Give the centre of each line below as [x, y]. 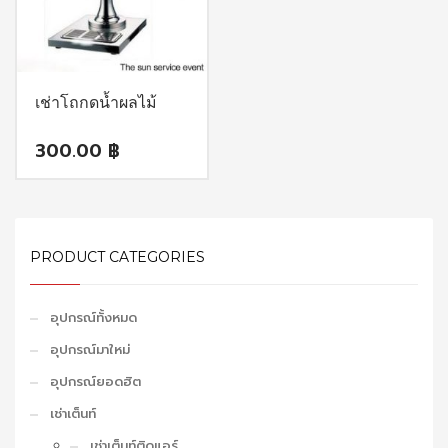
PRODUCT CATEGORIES [117, 257]
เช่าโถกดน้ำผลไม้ [96, 101]
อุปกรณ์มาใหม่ [90, 350]
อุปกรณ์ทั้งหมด [93, 318]
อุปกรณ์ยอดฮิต [95, 382]
